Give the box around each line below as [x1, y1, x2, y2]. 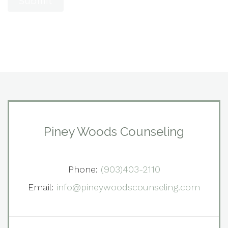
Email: [28, 181, 56, 192]
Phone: [68, 163, 101, 175]
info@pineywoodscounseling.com [56, 181, 200, 192]
